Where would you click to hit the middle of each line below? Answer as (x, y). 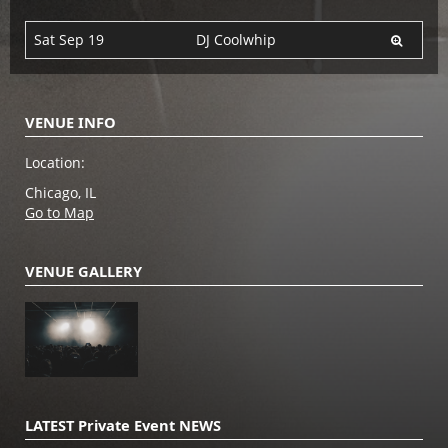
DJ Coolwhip (236, 39)
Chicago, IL (60, 192)
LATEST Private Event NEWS (123, 424)
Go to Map (59, 212)
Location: (55, 162)
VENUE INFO (70, 121)
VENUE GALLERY (83, 270)
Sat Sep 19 (69, 39)
